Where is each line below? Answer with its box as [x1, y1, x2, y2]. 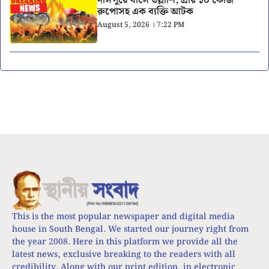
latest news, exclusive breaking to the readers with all [12, 247, 235, 261]
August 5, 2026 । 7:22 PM [97, 19, 184, 31]
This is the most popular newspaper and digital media [12, 210, 235, 223]
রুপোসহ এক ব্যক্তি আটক [97, 4, 193, 20]
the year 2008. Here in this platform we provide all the [12, 235, 238, 249]
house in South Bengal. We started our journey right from [12, 222, 249, 236]
